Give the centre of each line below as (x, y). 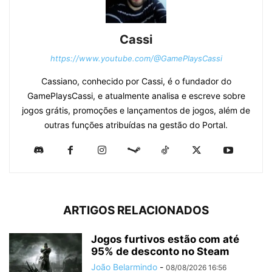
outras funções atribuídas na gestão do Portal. (136, 125)
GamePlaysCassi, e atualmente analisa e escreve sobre (136, 96)
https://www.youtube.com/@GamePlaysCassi (136, 59)
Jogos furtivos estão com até (165, 240)
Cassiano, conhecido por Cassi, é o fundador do (136, 81)
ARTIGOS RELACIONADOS (136, 211)
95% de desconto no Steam (160, 252)
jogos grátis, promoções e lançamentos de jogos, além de (136, 110)
